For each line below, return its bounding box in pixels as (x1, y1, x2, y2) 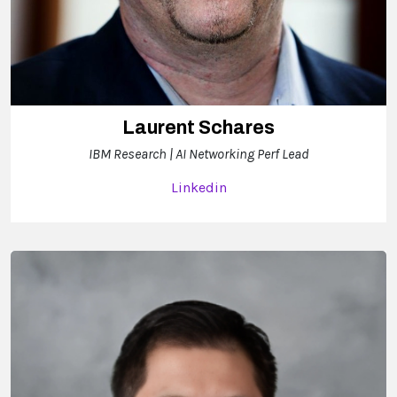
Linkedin (170, 178, 227, 196)
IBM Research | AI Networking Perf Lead (88, 144, 309, 162)
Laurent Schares (122, 116, 275, 138)
